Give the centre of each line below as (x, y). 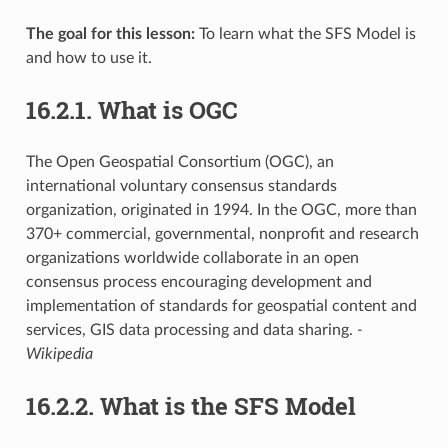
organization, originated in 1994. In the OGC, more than (221, 209)
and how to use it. (88, 57)
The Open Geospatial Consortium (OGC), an (179, 161)
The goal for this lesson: (110, 33)
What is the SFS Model (227, 405)
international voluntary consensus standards (181, 185)
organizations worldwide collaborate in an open (192, 257)
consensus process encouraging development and (198, 281)
